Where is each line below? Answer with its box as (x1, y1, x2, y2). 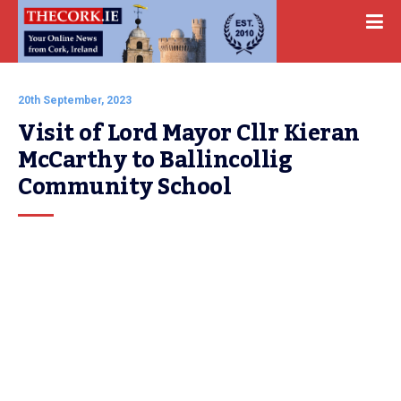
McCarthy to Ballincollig (18, 138, 292, 183)
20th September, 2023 (18, 94, 132, 107)
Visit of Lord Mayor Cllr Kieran (18, 111, 360, 156)
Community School (18, 165, 231, 209)
